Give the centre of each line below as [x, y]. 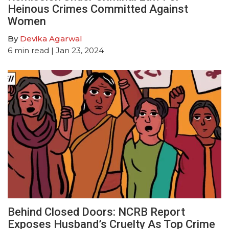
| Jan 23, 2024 [76, 51]
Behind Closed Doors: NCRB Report [96, 212]
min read [32, 51]
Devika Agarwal [51, 39]
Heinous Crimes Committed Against [98, 9]
